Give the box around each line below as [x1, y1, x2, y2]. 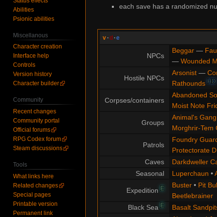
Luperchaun [171, 169, 209, 177]
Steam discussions [13, 145, 63, 152]
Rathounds [171, 79, 205, 87]
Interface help [13, 52, 49, 60]
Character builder [13, 80, 60, 87]
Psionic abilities [13, 15, 55, 22]
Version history [13, 71, 52, 78]
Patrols [143, 140, 164, 149]
